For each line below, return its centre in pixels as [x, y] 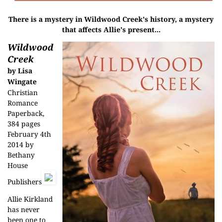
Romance [23, 103]
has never [24, 209]
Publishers [25, 182]
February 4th [29, 134]
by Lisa [20, 71]
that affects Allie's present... [111, 29]
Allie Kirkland [30, 199]
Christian [23, 92]
